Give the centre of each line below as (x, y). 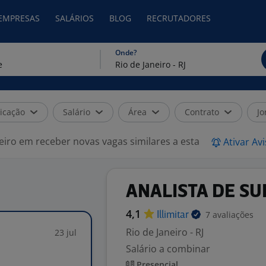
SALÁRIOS (75, 18)
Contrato (202, 112)
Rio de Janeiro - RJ (165, 232)
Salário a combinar (168, 249)
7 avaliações (229, 215)
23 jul (66, 232)
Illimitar (174, 215)
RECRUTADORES (179, 18)
